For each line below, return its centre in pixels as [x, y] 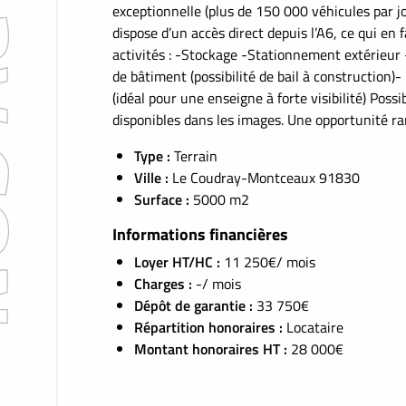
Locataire [315, 327]
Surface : [164, 199]
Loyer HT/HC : [179, 262]
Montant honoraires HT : [213, 349]
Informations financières [200, 234]
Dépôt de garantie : [195, 305]
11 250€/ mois [270, 262]
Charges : [165, 284]
